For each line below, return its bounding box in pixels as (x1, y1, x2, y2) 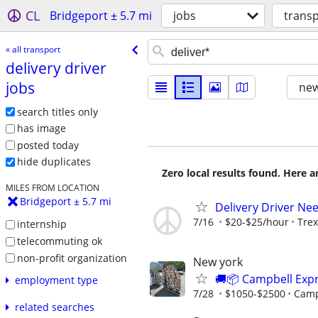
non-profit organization (16, 251, 127, 265)
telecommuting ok (16, 234, 102, 248)
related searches (14, 300, 94, 314)
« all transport (5, 43, 60, 55)
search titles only (16, 104, 98, 119)
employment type (14, 273, 98, 287)
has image (16, 121, 66, 136)
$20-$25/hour (225, 215, 289, 229)
